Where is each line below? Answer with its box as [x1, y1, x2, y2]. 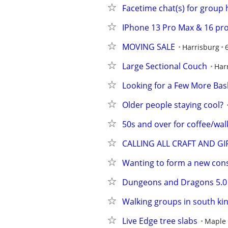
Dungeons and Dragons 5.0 [122, 177, 227, 188]
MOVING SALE [122, 41, 175, 52]
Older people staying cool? [122, 99, 223, 110]
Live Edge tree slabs [122, 215, 197, 226]
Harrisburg [182, 42, 219, 52]
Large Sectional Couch [122, 61, 207, 72]
